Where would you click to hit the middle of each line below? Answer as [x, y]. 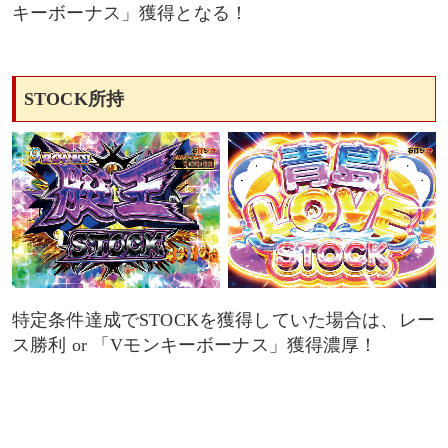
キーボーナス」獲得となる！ [130, 13]
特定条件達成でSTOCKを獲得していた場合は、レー [223, 319]
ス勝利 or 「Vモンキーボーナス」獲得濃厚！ [195, 344]
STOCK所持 [74, 99]
